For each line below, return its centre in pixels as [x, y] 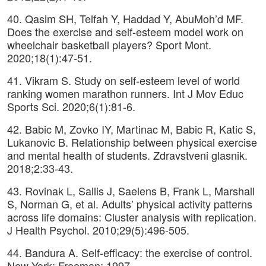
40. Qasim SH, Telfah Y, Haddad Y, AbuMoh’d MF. [125, 18]
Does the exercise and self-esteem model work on [125, 31]
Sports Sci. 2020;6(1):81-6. [71, 106]
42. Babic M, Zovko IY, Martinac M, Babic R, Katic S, [132, 129]
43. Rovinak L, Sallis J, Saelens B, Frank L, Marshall [131, 191]
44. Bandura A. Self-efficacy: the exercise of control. [130, 252]
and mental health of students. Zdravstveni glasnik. [127, 155]
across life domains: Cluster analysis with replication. [132, 217]
